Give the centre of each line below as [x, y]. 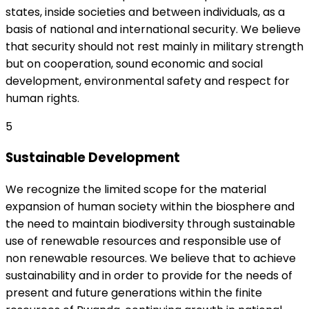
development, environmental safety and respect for [148, 81]
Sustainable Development [93, 158]
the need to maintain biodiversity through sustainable [150, 224]
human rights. [42, 98]
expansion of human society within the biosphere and [150, 207]
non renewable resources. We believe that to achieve [151, 258]
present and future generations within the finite [134, 293]
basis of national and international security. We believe [153, 29]
